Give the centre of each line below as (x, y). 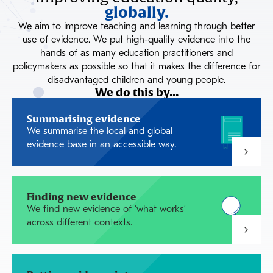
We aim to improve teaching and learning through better (136, 27)
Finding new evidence (82, 197)
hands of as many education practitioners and (136, 54)
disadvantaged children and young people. (136, 80)
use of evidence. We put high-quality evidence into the (136, 40)
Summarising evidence (84, 119)
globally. (136, 12)
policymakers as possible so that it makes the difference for (136, 67)
